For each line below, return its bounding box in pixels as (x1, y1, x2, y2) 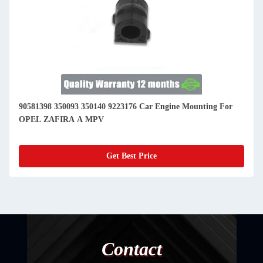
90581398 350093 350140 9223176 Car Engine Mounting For (19, 102, 232, 112)
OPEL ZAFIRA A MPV (19, 115, 104, 124)
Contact (101, 238, 162, 260)
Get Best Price (106, 151, 157, 161)
